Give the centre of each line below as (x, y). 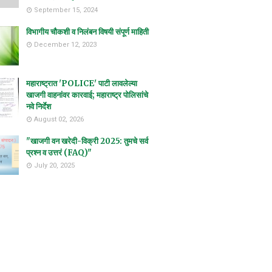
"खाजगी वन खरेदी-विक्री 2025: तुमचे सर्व (87, 141)
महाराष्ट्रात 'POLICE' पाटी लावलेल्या (82, 83)
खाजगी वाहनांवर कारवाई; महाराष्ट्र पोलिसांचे (87, 95)
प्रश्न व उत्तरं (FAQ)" (59, 153)
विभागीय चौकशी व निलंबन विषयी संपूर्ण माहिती (87, 32)
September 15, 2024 (66, 10)
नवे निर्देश (39, 107)
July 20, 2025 (54, 165)
